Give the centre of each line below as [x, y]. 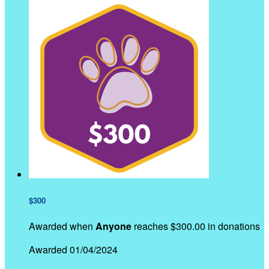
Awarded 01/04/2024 [73, 249]
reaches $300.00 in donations [196, 226]
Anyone [113, 226]
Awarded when [62, 226]
